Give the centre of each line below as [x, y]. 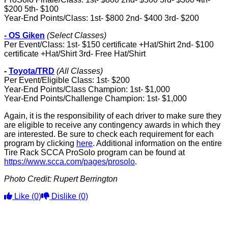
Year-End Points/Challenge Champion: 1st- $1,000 [95, 98]
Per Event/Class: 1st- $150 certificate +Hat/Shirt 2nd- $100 [109, 45]
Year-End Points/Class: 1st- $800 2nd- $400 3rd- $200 [102, 18]
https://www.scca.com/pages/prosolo [69, 162]
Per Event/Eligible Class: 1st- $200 [67, 80]
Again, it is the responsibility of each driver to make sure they [113, 116]
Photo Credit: [28, 179]
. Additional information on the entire [157, 143]
